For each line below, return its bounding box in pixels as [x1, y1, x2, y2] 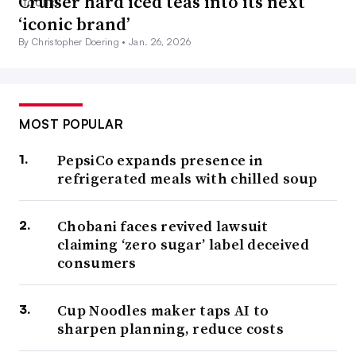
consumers [57, 253, 137, 273]
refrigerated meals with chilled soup [57, 168, 318, 189]
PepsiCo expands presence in [57, 150, 264, 171]
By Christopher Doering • [18, 36, 130, 48]
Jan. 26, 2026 [129, 36, 192, 48]
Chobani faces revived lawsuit [57, 216, 269, 237]
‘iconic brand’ [18, 12, 130, 37]
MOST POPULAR [19, 116, 123, 133]
